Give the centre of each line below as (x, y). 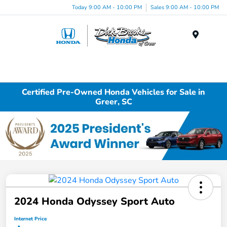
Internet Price (30, 219)
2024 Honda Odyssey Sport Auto (94, 201)
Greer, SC (113, 102)
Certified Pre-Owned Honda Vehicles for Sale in (113, 92)
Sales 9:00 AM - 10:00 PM (185, 7)
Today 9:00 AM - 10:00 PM (107, 7)
